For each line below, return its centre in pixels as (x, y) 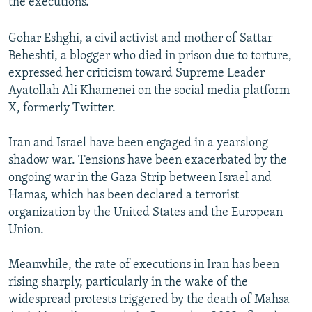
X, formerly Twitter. (62, 109)
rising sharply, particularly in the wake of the (128, 283)
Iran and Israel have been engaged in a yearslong (138, 143)
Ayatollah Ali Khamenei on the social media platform (149, 91)
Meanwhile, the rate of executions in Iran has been (144, 265)
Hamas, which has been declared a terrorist (124, 196)
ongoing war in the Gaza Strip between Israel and (140, 178)
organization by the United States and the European (146, 213)
